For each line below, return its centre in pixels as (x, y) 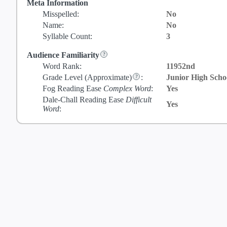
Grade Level (64, 78)
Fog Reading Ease (73, 89)
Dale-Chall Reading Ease (84, 100)
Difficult (139, 100)
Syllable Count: (67, 36)
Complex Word (127, 89)
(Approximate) (108, 78)
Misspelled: (61, 14)
